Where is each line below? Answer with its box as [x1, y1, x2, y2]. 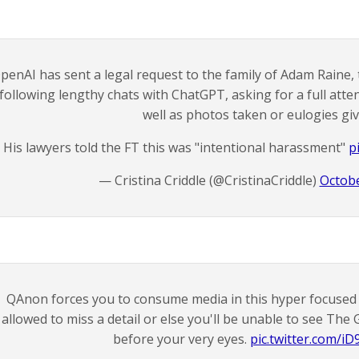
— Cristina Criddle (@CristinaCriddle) [98, 171, 320, 189]
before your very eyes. [112, 330, 250, 348]
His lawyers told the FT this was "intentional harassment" [2, 139, 349, 156]
